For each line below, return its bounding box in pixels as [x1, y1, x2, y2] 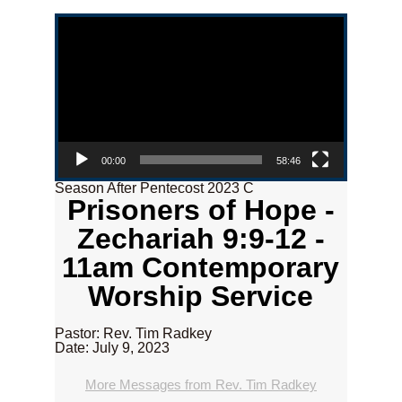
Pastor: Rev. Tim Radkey [54, 326, 212, 342]
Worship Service [88, 280, 314, 313]
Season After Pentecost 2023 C [54, 180, 254, 197]
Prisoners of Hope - [66, 194, 335, 227]
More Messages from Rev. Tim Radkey [84, 377, 317, 393]
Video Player [57, 8, 99, 24]
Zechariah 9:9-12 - [76, 223, 325, 256]
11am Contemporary [62, 251, 340, 284]
